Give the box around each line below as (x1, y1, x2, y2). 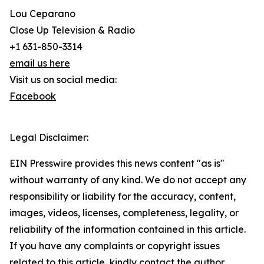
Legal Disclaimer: (9, 131, 88, 143)
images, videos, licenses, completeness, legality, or (9, 207, 239, 219)
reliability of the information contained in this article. (9, 223, 246, 235)
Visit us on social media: (9, 74, 117, 85)
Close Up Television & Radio (9, 24, 135, 36)
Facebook (9, 90, 56, 102)
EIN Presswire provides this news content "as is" (9, 157, 225, 169)
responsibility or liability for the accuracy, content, (9, 190, 236, 202)
